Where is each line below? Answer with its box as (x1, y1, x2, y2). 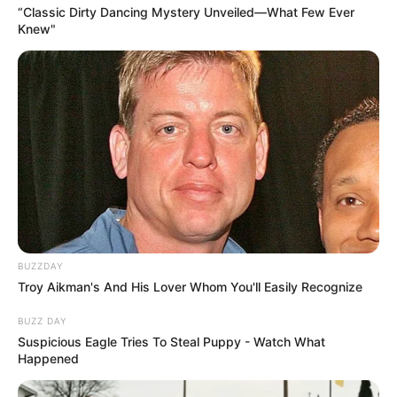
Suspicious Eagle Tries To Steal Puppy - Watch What (18, 334, 325, 350)
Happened (18, 351, 79, 367)
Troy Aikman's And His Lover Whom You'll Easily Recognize (18, 279, 362, 295)
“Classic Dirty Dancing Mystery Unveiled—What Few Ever (18, 4, 354, 19)
